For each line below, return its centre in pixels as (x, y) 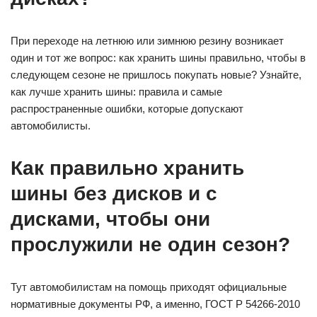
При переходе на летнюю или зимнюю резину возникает (147, 41)
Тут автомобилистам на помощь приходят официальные (149, 287)
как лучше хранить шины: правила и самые (116, 92)
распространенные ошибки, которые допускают (127, 109)
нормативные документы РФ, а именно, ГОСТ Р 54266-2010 (155, 304)
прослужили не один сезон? (150, 245)
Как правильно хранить (127, 168)
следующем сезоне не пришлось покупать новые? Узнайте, (156, 75)
